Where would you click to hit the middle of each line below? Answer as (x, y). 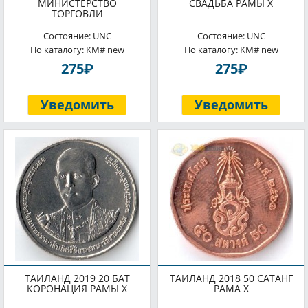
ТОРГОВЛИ (77, 13)
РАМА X (231, 288)
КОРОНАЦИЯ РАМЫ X (77, 288)
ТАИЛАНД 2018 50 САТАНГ (231, 278)
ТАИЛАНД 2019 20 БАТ (77, 278)
